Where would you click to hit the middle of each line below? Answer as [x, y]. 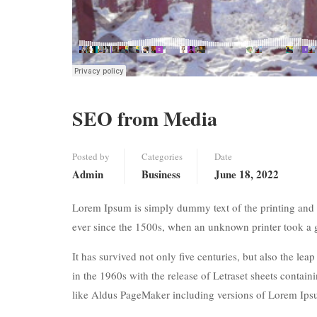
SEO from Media [145, 119]
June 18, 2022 [247, 174]
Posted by [91, 156]
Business [161, 174]
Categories [162, 156]
